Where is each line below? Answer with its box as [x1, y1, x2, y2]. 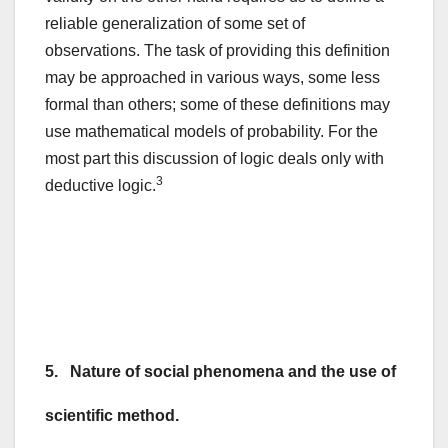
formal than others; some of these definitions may [45, 96, 390, 114]
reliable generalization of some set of [45, 15, 305, 33]
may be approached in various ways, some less [45, 69, 380, 87]
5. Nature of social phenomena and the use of [45, 363, 396, 381]
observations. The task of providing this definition [45, 42, 390, 60]
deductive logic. [45, 177, 156, 195]
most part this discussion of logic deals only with [45, 150, 384, 168]
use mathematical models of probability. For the [45, 123, 378, 141]
